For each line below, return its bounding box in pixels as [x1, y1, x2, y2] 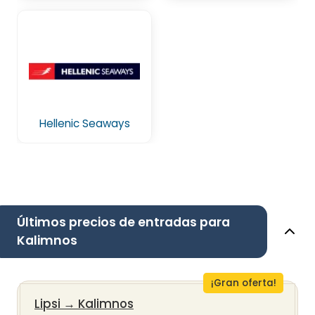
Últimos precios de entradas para [17, 213, 230, 231]
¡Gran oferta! [210, 276, 276, 290]
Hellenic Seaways [39, 115, 130, 131]
